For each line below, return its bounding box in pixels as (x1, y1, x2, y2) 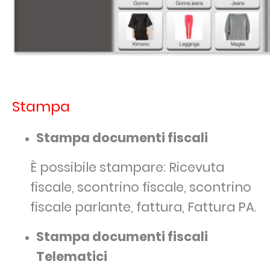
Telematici (36, 248, 107, 266)
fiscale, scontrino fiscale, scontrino (30, 178, 251, 196)
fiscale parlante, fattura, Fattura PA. (30, 198, 257, 216)
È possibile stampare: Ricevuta (30, 159, 224, 177)
